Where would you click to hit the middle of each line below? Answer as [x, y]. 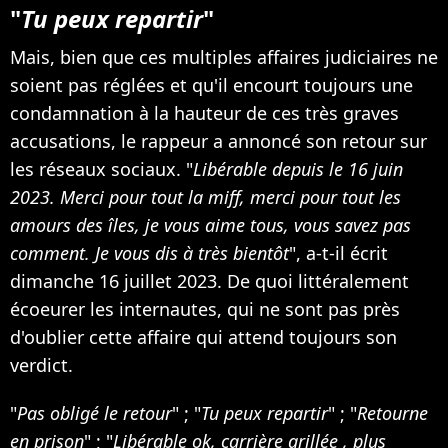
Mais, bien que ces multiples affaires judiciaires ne [224, 57]
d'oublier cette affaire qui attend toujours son [203, 337]
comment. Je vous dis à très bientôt [149, 253]
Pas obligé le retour [94, 413]
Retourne [392, 413]
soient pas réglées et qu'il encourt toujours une [211, 85]
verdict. [41, 365]
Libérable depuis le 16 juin [298, 169]
